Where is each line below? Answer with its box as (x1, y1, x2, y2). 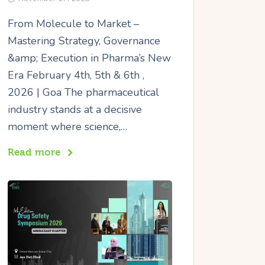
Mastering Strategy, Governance (8, 33, 161, 48)
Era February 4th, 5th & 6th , (8, 67, 145, 82)
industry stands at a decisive (8, 102, 143, 117)
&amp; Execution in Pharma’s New (8, 50, 172, 65)
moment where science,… (8, 119, 128, 134)
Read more (8, 146, 61, 158)
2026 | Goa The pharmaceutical (8, 85, 160, 99)
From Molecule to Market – (8, 16, 140, 31)
